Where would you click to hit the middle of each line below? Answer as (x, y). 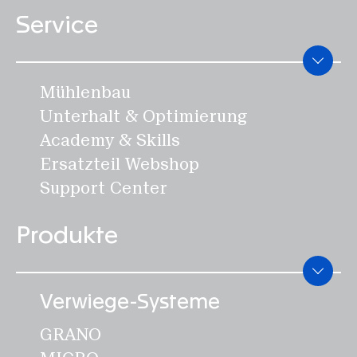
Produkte (67, 236)
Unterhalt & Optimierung (144, 116)
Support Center (104, 188)
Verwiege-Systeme (130, 302)
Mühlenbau (85, 92)
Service (57, 25)
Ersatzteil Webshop (120, 164)
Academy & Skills (110, 140)
